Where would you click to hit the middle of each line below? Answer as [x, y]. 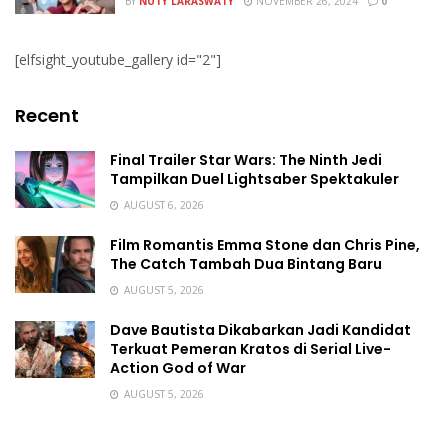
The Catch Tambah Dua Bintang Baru [246, 264]
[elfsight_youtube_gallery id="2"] [118, 59]
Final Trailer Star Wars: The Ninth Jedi [246, 160]
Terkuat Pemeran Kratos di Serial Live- [250, 349]
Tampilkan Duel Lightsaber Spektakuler [254, 179]
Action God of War [178, 368]
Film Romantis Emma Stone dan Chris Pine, [265, 245]
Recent [47, 115]
